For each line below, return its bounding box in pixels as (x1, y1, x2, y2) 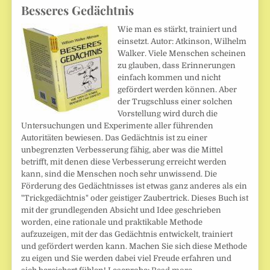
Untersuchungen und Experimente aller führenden (21, 121, 214, 131)
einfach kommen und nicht (118, 73, 221, 83)
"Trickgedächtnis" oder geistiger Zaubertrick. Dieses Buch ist (21, 193, 249, 203)
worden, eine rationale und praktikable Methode (21, 218, 203, 227)
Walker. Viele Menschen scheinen (118, 49, 246, 58)
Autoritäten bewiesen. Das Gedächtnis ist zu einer (21, 133, 208, 143)
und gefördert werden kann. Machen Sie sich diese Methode (21, 242, 248, 251)
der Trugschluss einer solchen (118, 97, 233, 107)
